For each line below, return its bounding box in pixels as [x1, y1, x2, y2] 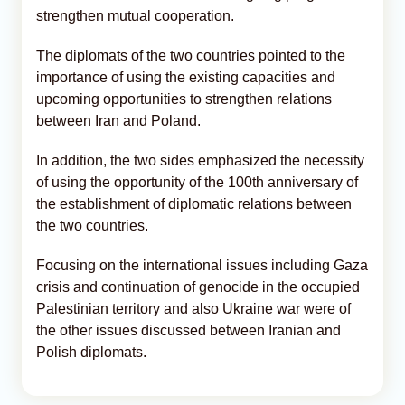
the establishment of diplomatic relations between [36, 195, 352, 212]
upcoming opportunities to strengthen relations [36, 90, 332, 107]
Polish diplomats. [36, 344, 146, 360]
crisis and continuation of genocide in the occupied [36, 278, 360, 295]
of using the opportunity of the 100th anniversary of [36, 174, 358, 190]
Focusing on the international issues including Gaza [36, 257, 368, 273]
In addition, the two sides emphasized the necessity [36, 152, 364, 168]
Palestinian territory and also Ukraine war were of [36, 300, 351, 316]
